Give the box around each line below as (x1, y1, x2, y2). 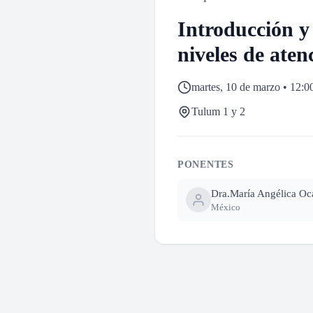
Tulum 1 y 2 (191, 105, 245, 118)
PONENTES (177, 159, 234, 170)
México (211, 201, 240, 212)
